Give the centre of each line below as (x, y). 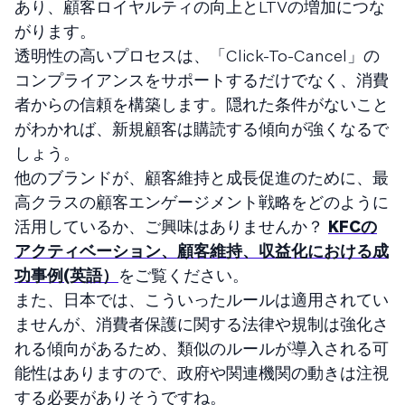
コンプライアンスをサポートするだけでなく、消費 (202, 80)
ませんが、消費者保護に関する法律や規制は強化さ (202, 324)
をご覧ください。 (184, 275)
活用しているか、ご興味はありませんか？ (171, 226)
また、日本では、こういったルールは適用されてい (202, 299)
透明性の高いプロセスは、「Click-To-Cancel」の (197, 55)
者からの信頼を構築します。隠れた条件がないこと (202, 104)
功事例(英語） (66, 275)
